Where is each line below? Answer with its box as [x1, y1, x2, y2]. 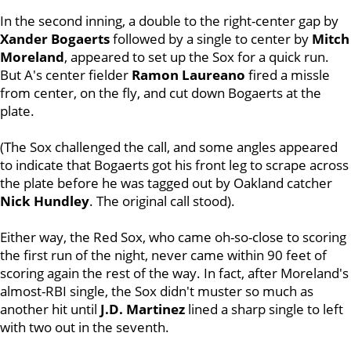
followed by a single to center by [110, 30, 309, 48]
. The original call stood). [89, 192, 235, 210]
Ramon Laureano [128, 66, 245, 84]
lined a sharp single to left [185, 300, 343, 318]
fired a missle [245, 66, 330, 84]
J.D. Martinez [97, 300, 185, 318]
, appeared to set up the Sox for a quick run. [64, 48, 329, 66]
